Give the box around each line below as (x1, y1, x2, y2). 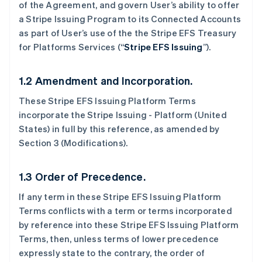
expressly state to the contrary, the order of (19, 247, 205, 258)
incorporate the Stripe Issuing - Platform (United (19, 109, 227, 120)
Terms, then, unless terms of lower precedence (19, 233, 219, 244)
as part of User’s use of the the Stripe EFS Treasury (19, 27, 237, 39)
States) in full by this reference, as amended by (19, 123, 220, 135)
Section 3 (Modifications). (19, 137, 130, 149)
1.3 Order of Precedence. (19, 170, 148, 183)
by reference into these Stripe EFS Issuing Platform (19, 219, 239, 230)
